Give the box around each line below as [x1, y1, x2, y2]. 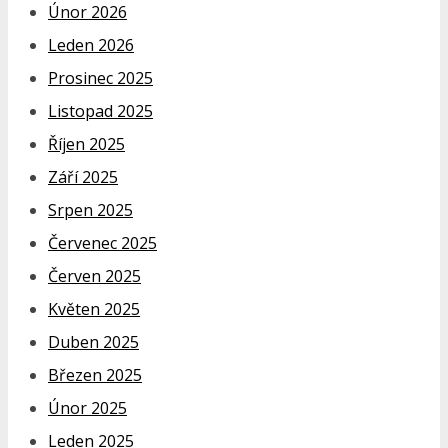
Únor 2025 [48, 396, 127, 419]
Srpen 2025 [48, 198, 133, 221]
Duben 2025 [48, 330, 139, 353]
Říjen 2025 [48, 132, 125, 155]
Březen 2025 [48, 363, 142, 386]
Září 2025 [48, 165, 118, 188]
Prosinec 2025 [48, 66, 153, 89]
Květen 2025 [48, 297, 140, 320]
